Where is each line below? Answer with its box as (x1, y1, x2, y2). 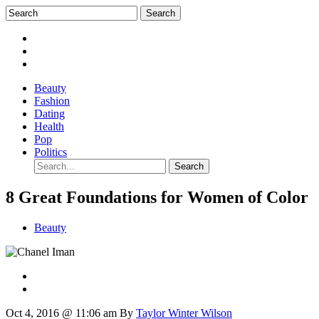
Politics (34, 146, 67, 158)
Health (34, 120, 64, 132)
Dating (34, 108, 65, 120)
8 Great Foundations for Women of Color (6, 187, 308, 206)
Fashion (34, 95, 70, 107)
